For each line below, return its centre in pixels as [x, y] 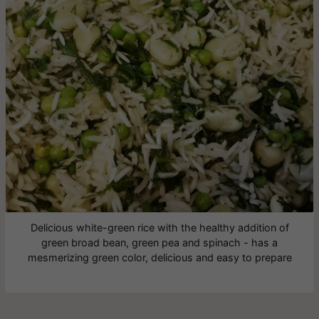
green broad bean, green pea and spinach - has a [159, 242]
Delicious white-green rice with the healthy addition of [159, 227]
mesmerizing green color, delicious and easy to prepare [159, 257]
